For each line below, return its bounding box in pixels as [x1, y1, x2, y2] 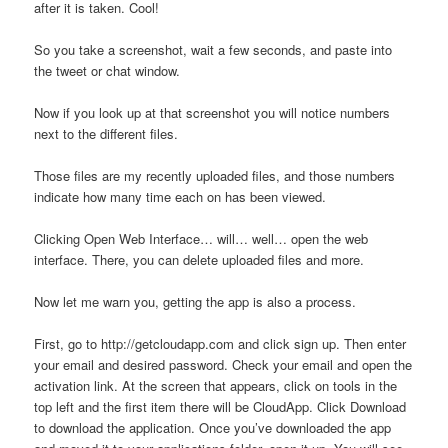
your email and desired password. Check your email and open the [34, 355, 413, 375]
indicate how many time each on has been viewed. [34, 187, 327, 207]
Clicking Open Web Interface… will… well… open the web [34, 229, 369, 249]
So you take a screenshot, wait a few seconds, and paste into [34, 39, 393, 59]
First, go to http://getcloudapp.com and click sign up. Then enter [34, 334, 407, 354]
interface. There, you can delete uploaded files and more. [34, 250, 365, 270]
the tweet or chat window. [34, 60, 181, 80]
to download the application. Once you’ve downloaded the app [34, 418, 392, 438]
